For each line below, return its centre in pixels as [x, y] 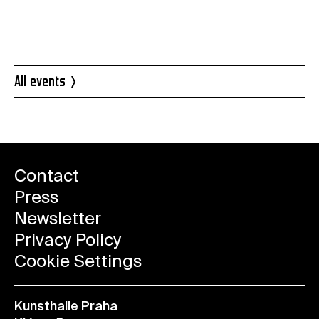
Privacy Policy [68, 240]
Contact [47, 176]
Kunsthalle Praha [66, 307]
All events [40, 83]
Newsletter [58, 219]
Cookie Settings [78, 262]
